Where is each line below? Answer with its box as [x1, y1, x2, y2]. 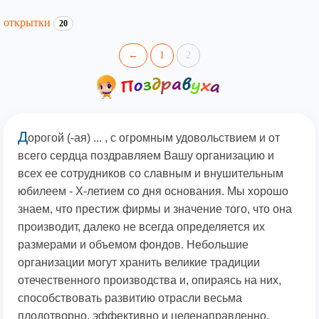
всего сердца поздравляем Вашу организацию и [18, 150, 274, 162]
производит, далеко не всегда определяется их [18, 221, 265, 234]
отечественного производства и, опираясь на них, [18, 274, 281, 287]
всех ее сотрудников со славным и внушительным [18, 167, 283, 180]
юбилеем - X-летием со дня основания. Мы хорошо [18, 185, 288, 198]
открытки [4, 16, 53, 29]
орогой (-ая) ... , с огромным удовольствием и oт [28, 132, 280, 145]
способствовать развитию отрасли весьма [18, 292, 242, 305]
